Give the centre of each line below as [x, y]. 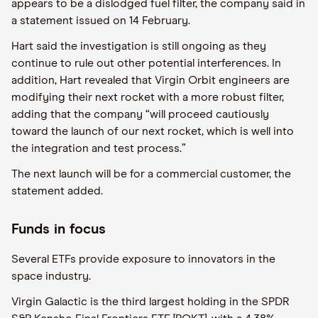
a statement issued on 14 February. [101, 21]
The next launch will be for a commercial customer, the [151, 174]
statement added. [57, 191]
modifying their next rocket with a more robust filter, [148, 97]
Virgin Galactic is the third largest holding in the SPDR [150, 302]
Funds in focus [59, 229]
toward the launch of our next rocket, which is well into [153, 131]
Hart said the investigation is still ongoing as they [139, 46]
